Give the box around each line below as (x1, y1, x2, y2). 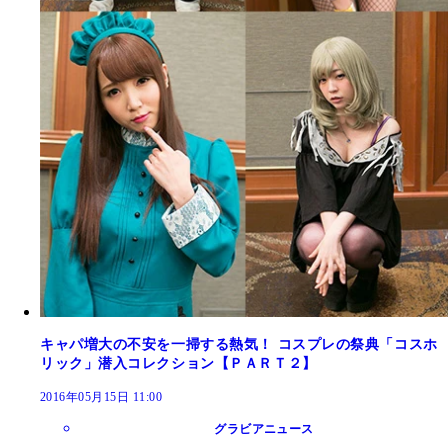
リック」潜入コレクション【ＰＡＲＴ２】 (40, 355, 317, 371)
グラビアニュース (214, 421, 314, 436)
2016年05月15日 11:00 (40, 389, 163, 404)
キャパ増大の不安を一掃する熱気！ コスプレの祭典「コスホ (40, 336, 438, 352)
